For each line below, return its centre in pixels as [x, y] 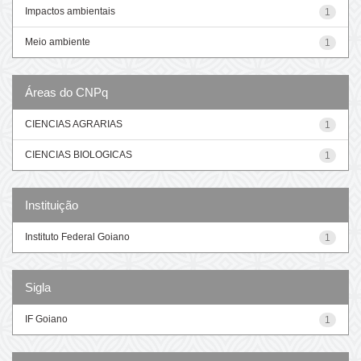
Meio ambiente [58, 41]
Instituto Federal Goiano [77, 237]
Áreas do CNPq [66, 92]
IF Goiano [46, 319]
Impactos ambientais [70, 11]
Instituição [52, 205]
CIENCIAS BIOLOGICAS [79, 154]
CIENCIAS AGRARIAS [74, 124]
